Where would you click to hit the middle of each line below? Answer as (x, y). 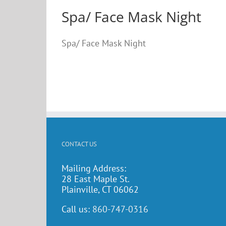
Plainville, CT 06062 (100, 189)
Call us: (77, 209)
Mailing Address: (94, 168)
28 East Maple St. (96, 179)
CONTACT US (79, 144)
